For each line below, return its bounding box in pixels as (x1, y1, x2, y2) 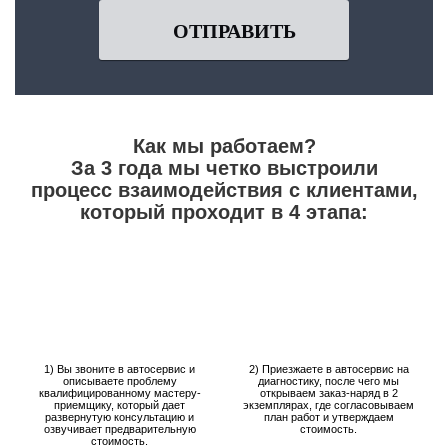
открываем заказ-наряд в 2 (259, 386, 398, 399)
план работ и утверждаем (263, 410, 394, 423)
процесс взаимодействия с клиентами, (30, 178, 418, 201)
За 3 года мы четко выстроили (70, 156, 378, 179)
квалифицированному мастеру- (38, 386, 201, 399)
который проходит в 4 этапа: (80, 200, 368, 223)
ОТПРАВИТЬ (173, 19, 296, 42)
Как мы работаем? (132, 134, 316, 157)
